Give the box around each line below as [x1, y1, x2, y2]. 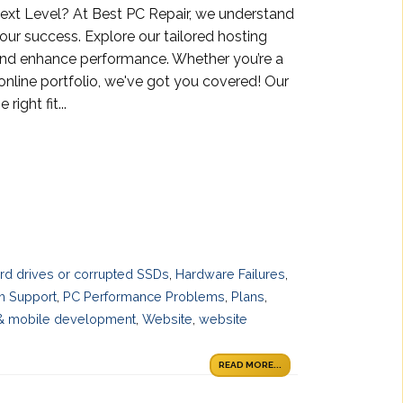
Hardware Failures [175, 265, 286, 282]
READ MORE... [219, 360, 282, 371]
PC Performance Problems [63, 288, 225, 304]
